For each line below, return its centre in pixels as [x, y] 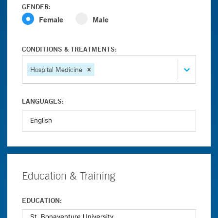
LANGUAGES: [43, 101]
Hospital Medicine [56, 69]
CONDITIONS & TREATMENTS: [69, 49]
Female [51, 19]
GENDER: [36, 7]
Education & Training [69, 176]
